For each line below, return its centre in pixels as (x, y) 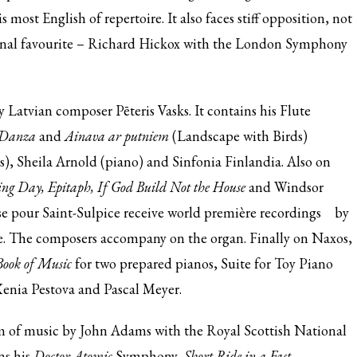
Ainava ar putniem (117, 136)
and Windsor (286, 187)
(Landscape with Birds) (238, 136)
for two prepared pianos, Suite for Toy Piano (204, 263)
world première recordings (244, 212)
